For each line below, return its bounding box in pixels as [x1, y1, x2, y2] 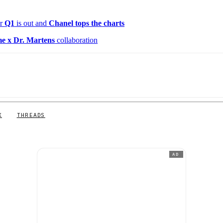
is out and [14, 19, 49, 28]
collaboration [55, 36, 98, 45]
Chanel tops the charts [49, 19, 125, 28]
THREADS [16, 111, 45, 118]
